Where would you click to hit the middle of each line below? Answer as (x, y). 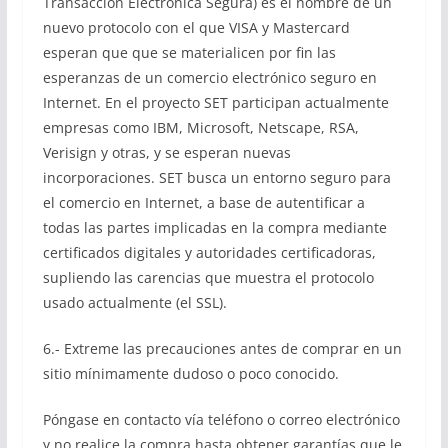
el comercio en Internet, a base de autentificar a (203, 202)
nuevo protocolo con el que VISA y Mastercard (196, 27)
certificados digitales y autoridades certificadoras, (209, 252)
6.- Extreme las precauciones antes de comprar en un (222, 348)
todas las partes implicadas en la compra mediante (214, 227)
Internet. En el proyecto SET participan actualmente (215, 102)
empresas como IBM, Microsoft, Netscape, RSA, (200, 127)
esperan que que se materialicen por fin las (189, 52)
